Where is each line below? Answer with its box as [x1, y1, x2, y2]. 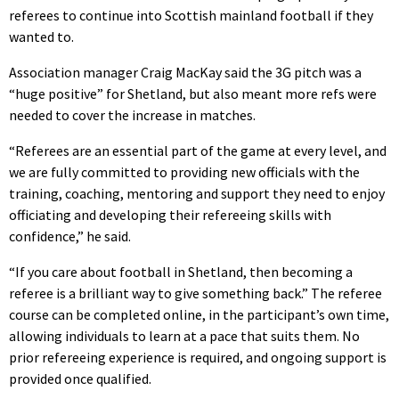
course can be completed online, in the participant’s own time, [9, 305, 389, 324]
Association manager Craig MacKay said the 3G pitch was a [9, 63, 362, 82]
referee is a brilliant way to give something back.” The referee [9, 284, 382, 303]
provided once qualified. [9, 370, 151, 388]
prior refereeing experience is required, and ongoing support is [9, 348, 387, 367]
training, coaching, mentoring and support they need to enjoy [9, 184, 385, 203]
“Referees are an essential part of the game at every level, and [9, 142, 387, 160]
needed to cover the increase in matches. [9, 106, 256, 125]
